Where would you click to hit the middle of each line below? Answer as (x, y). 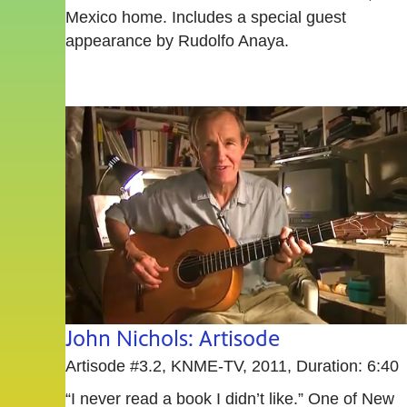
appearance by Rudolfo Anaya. (177, 41)
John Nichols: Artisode (173, 338)
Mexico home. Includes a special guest (206, 18)
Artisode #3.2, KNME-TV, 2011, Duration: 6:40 (232, 366)
